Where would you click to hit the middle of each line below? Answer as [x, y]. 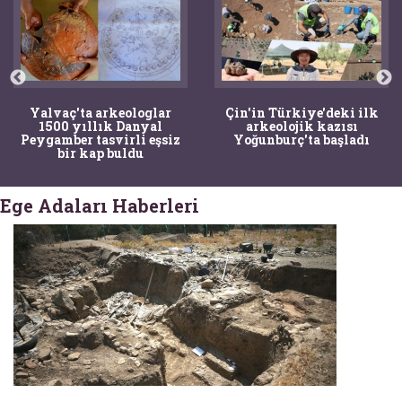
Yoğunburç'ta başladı [301, 139]
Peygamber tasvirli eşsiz [100, 139]
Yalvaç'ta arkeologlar [100, 112]
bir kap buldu [100, 153]
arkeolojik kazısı [301, 126]
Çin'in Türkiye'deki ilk [301, 112]
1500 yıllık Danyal [100, 126]
